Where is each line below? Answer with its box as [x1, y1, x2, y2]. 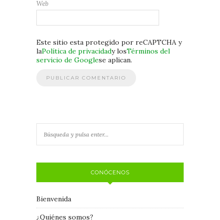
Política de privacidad [42, 46, 111, 55]
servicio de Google [36, 55, 99, 64]
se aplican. [99, 55, 132, 64]
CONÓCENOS [90, 168, 130, 176]
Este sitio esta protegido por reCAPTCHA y [36, 37, 182, 47]
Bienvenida [36, 194, 71, 203]
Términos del [127, 46, 170, 55]
